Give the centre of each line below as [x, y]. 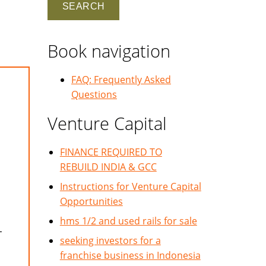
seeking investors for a [110, 240]
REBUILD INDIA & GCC [108, 167]
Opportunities [91, 201]
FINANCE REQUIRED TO [111, 152]
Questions [94, 94]
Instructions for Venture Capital [130, 186]
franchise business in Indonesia [130, 255]
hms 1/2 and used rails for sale [128, 221]
